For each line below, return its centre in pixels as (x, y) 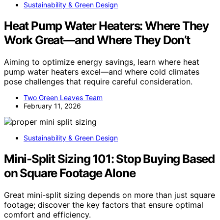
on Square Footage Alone (70, 173)
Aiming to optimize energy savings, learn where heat (102, 62)
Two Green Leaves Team (63, 97)
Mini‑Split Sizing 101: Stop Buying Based (109, 159)
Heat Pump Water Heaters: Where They (106, 26)
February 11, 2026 (52, 106)
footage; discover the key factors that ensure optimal (104, 205)
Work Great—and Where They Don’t (97, 40)
